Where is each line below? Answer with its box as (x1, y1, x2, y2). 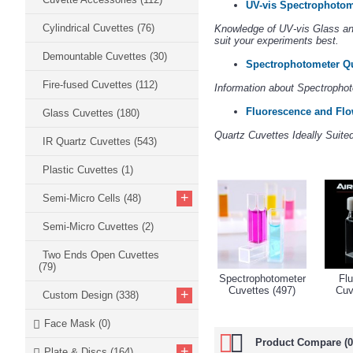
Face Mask (44, 318, 98, 329)
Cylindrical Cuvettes (43, 22, 137, 34)
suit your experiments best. (214, 35, 339, 47)
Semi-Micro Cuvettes (43, 221, 142, 232)
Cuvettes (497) (229, 284, 295, 297)
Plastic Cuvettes (43, 164, 121, 176)
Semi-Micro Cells (43, 192, 124, 204)
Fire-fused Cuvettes (43, 79, 136, 91)
